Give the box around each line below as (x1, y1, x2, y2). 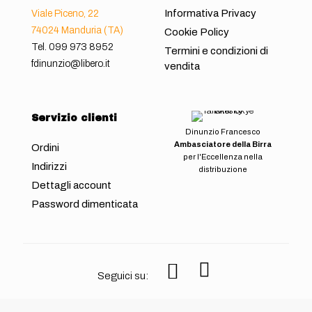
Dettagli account (31, 180, 111, 191)
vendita (164, 61, 200, 72)
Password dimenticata (31, 198, 138, 210)
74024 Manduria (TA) (31, 25, 123, 36)
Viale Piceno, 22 (31, 8, 99, 19)
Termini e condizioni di (164, 45, 268, 56)
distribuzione (198, 165, 247, 173)
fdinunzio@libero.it (31, 58, 110, 69)
